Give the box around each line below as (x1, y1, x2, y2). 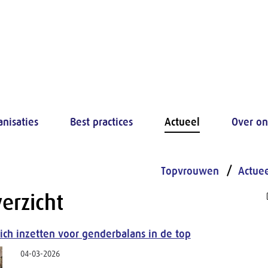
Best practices (70, 116, 133, 128)
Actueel (165, 116, 200, 128)
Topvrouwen (161, 165, 220, 177)
